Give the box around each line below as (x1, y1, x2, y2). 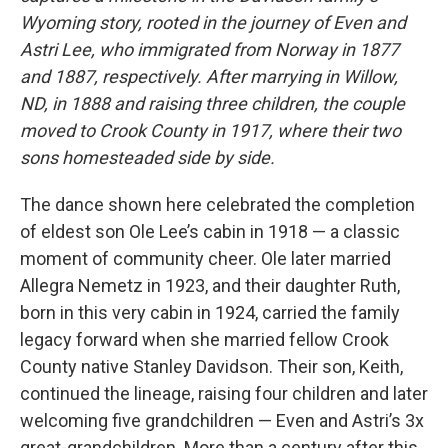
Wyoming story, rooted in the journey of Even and (20, 11, 406, 33)
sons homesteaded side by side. (20, 146, 275, 168)
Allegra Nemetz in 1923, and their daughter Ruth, (20, 274, 400, 296)
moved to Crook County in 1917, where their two (20, 119, 401, 141)
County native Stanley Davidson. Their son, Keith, (20, 355, 403, 377)
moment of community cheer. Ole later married (20, 247, 391, 269)
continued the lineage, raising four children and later (20, 382, 428, 404)
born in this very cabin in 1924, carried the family (20, 301, 400, 323)
